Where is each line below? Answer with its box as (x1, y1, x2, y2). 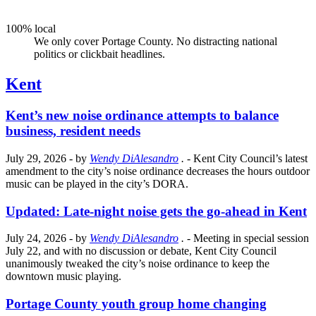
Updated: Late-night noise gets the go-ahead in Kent (6, 203, 307, 219)
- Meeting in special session (187, 232, 309, 245)
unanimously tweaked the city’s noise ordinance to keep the (6, 257, 269, 270)
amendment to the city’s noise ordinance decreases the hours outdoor (6, 165, 310, 177)
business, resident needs (6, 123, 140, 139)
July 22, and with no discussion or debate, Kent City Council (6, 245, 276, 257)
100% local (6, 23, 56, 35)
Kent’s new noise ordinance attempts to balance (6, 108, 279, 123)
